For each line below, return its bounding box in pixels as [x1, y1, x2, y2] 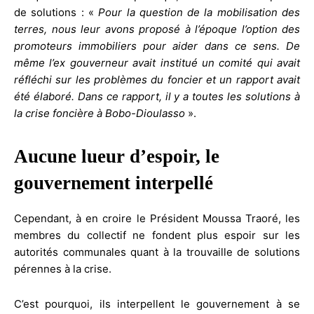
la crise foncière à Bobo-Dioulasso [14, 106, 185, 120]
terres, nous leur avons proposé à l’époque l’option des [14, 22, 300, 36]
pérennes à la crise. [14, 261, 111, 275]
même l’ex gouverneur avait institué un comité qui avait [14, 55, 300, 69]
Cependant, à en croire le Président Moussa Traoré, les [14, 211, 300, 225]
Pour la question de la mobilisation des [98, 5, 301, 19]
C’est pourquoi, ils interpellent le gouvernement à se [14, 296, 300, 310]
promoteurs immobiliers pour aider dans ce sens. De [14, 39, 300, 53]
